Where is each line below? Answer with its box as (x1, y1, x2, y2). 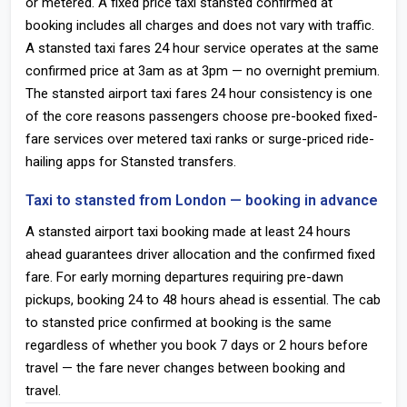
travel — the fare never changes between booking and (25, 360, 345, 376)
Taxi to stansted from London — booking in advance (25, 192, 378, 209)
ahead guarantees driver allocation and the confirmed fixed (25, 246, 375, 263)
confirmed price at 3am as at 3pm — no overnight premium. (25, 63, 380, 79)
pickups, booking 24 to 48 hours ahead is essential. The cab (25, 292, 381, 308)
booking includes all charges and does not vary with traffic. (25, 17, 374, 34)
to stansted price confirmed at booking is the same (25, 314, 332, 331)
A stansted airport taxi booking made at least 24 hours (25, 223, 351, 240)
